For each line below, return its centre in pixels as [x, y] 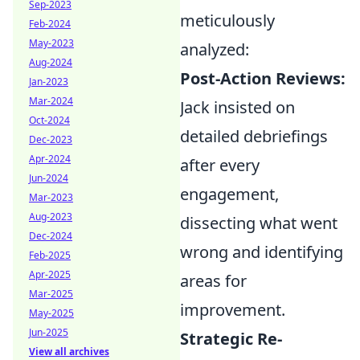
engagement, [229, 194]
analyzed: [215, 49]
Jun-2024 [49, 178]
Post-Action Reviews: [263, 78]
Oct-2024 [49, 120]
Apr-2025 [50, 274]
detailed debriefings [254, 136]
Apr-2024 [50, 159]
